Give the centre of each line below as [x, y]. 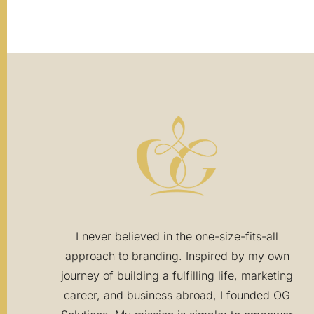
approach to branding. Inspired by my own [177, 256]
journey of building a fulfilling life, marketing [177, 276]
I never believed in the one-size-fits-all [177, 237]
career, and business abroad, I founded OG [177, 295]
